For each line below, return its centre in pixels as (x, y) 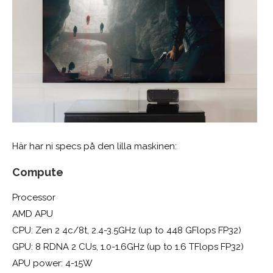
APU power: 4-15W (52, 264)
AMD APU (33, 214)
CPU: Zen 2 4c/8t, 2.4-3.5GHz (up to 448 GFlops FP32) (127, 231)
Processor (34, 198)
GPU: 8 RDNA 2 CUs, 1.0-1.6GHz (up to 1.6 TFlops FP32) (128, 247)
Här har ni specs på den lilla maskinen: (94, 147)
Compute (38, 172)
